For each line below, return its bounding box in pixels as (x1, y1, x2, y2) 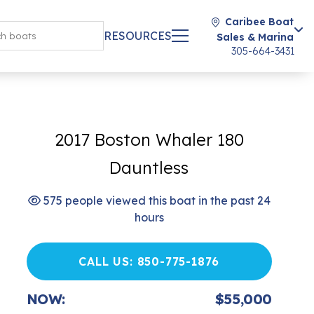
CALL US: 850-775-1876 (78, 254, 220, 268)
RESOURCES (104, 29, 172, 43)
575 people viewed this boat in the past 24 (40, 193, 271, 207)
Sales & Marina (217, 31, 294, 43)
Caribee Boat (225, 15, 294, 28)
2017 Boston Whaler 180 (54, 129, 244, 150)
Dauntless (109, 157, 189, 178)
